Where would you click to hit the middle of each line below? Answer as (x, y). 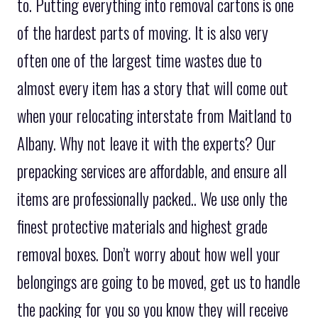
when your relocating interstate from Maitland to (154, 116)
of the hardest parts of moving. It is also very (143, 33)
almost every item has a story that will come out (153, 88)
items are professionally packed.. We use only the (152, 199)
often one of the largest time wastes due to (139, 61)
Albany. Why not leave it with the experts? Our (147, 144)
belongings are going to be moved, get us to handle (159, 282)
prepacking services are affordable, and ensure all (152, 171)
